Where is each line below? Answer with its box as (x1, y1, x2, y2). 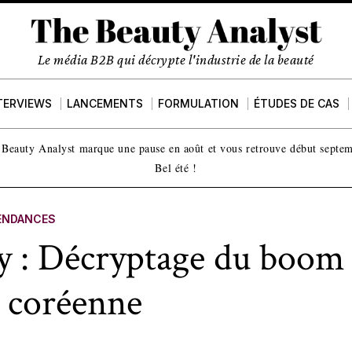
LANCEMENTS (67, 97, 144, 111)
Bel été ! (155, 159, 197, 175)
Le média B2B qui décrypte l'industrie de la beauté (37, 51, 314, 68)
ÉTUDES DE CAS (254, 97, 340, 111)
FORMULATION (158, 97, 240, 111)
